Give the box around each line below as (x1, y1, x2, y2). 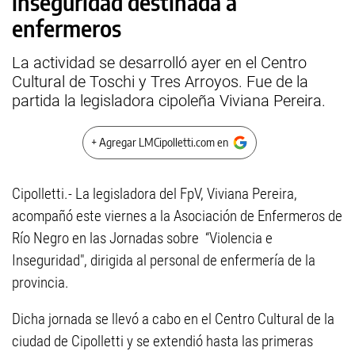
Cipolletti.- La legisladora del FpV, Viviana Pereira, (12, 185, 297, 203)
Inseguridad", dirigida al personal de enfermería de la (12, 251, 315, 269)
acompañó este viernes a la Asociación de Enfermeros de (12, 207, 342, 225)
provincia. (12, 273, 69, 292)
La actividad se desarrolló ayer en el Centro (12, 53, 307, 72)
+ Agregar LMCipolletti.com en (91, 136, 228, 149)
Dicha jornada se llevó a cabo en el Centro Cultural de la (12, 310, 334, 328)
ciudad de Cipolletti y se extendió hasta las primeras (12, 332, 313, 350)
